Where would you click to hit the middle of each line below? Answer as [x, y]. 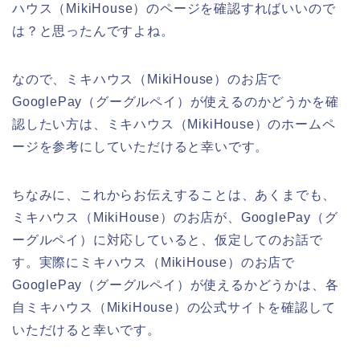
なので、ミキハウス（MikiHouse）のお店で [147, 80]
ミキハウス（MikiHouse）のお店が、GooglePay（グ [175, 218]
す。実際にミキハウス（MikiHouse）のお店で [153, 263]
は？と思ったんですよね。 [93, 31]
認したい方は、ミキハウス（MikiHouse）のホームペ [174, 125]
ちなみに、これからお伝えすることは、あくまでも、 [174, 195]
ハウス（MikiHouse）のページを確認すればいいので [174, 9]
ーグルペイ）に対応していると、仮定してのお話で [168, 240]
